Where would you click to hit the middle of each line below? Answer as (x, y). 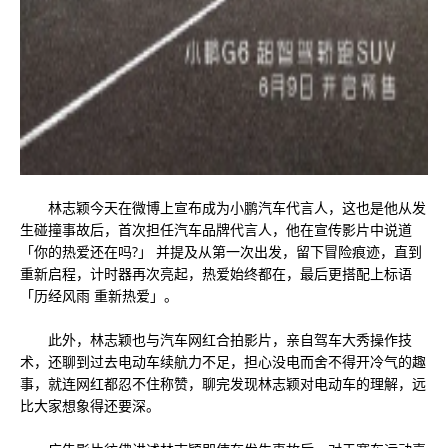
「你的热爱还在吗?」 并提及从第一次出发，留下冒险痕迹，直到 (221, 251)
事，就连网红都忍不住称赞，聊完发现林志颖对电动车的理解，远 (223, 383)
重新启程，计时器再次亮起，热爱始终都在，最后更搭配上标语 (216, 273)
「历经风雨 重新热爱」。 (99, 295)
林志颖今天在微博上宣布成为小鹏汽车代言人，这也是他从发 (223, 207)
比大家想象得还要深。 (90, 405)
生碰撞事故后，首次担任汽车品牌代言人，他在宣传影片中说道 (216, 229)
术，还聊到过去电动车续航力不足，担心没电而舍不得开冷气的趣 (223, 361)
